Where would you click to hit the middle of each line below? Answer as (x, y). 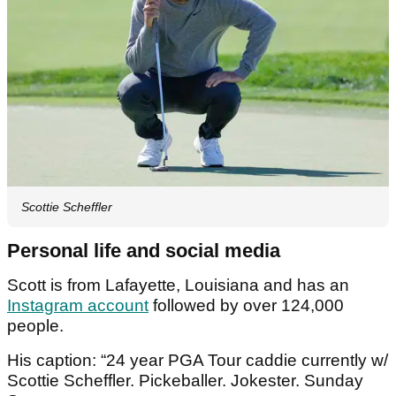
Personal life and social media (144, 250)
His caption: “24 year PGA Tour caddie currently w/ (198, 360)
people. (35, 325)
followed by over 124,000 (246, 305)
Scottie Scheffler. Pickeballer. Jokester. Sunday (185, 380)
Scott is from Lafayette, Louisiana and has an (178, 285)
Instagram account (78, 305)
